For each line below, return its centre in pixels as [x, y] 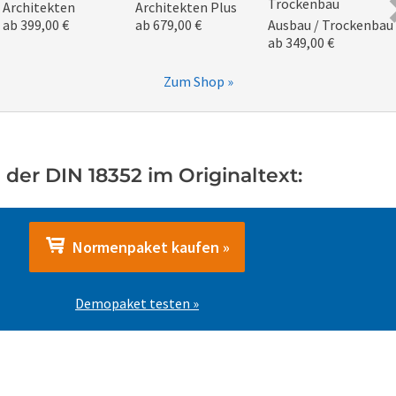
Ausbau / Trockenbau [331, 25]
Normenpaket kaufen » [148, 247]
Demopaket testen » [137, 303]
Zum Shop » [198, 81]
